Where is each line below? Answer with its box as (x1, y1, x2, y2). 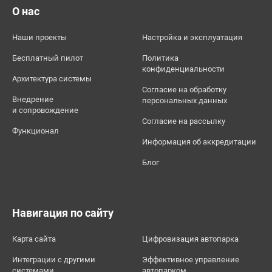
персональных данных (142, 96, 227, 106)
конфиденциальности (142, 64, 225, 74)
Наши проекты (12, 33, 67, 42)
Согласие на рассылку (142, 117, 225, 126)
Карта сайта (12, 234, 56, 244)
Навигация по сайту (12, 206, 114, 220)
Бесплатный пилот (12, 53, 83, 63)
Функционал (12, 126, 59, 136)
